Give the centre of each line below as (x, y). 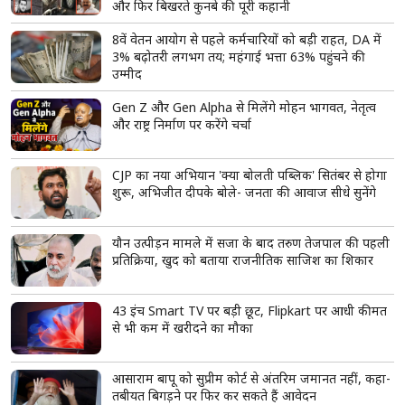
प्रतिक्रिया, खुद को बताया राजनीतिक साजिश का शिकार (243, 260)
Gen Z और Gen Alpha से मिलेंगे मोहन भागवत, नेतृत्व (244, 108)
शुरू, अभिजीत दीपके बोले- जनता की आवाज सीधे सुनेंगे (244, 193)
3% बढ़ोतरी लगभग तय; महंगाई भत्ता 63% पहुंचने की (239, 57)
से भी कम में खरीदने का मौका (183, 328)
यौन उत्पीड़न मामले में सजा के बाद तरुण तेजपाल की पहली (251, 243)
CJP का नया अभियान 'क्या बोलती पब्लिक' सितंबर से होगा (250, 175)
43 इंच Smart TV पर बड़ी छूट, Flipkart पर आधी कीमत (250, 311)
